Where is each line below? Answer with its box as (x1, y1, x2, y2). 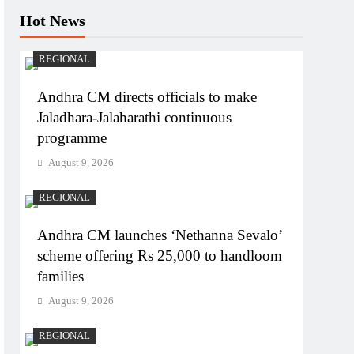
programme (37, 130, 107, 147)
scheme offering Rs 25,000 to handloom (37, 247, 283, 265)
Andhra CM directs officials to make (37, 88, 258, 106)
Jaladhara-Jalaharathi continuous (37, 109, 232, 126)
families (37, 268, 85, 285)
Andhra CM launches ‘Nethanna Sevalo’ (37, 227, 284, 244)
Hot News (20, 12, 86, 30)
